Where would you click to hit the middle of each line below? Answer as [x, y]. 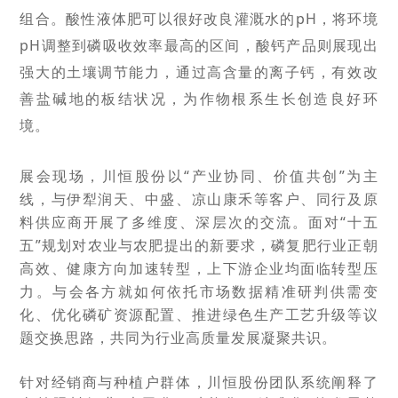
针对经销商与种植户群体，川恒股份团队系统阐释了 [199, 382]
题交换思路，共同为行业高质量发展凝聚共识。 [179, 338]
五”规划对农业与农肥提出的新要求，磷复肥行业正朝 [199, 245]
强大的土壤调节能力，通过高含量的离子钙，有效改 [199, 72]
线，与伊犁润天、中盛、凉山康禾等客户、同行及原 [199, 199]
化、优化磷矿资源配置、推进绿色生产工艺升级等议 [199, 314]
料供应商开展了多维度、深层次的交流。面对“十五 [199, 222]
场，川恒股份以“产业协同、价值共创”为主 [223, 176]
